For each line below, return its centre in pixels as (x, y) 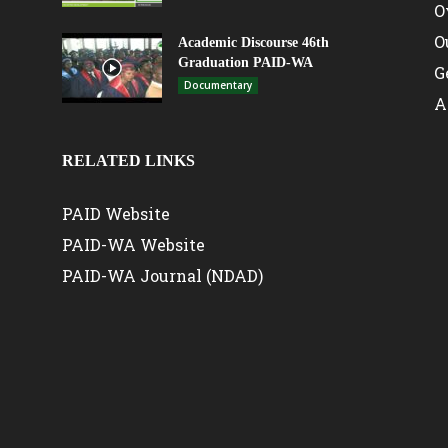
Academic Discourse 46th (253, 42)
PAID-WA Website (133, 244)
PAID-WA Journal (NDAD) (162, 275)
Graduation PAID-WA (245, 62)
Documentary (218, 85)
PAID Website (116, 213)
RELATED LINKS (128, 160)
